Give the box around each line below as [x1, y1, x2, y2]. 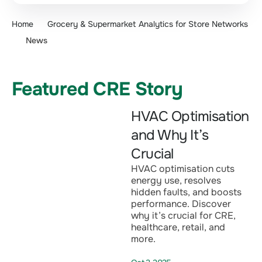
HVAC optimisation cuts [131, 163, 235, 175]
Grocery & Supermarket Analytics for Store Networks [47, 19, 248, 30]
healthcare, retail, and [131, 221, 225, 234]
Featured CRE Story [12, 77, 183, 102]
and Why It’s [131, 126, 209, 144]
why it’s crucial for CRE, [131, 209, 236, 222]
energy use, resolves [131, 174, 221, 187]
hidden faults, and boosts [131, 186, 242, 199]
